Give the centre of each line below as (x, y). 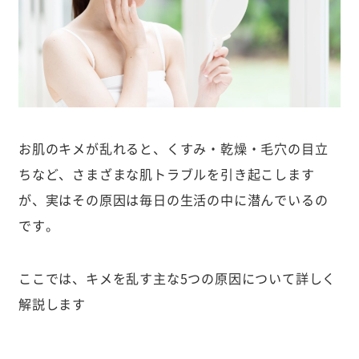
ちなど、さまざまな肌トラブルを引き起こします (166, 173)
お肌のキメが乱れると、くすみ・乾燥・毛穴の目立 (173, 148)
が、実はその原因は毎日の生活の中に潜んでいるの (173, 199)
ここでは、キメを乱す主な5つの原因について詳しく (177, 278)
